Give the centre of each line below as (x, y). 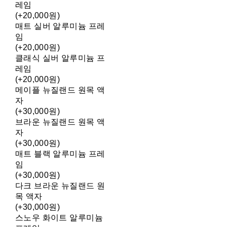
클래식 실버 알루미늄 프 (60, 58)
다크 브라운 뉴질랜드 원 (60, 186)
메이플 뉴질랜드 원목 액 (60, 90)
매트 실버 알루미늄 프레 (60, 26)
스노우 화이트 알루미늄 (59, 218)
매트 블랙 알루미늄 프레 (60, 154)
